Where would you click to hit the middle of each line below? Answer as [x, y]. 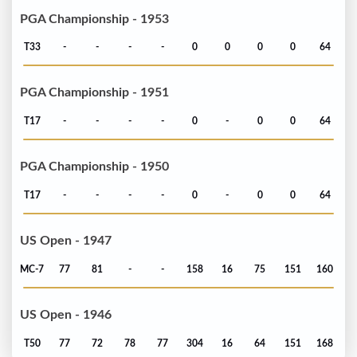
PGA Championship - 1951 [94, 93]
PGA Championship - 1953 [94, 19]
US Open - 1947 [66, 241]
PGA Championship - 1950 [94, 167]
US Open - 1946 [66, 315]
